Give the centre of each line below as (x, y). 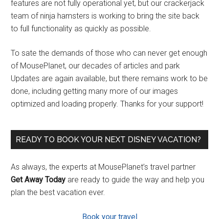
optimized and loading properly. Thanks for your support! (107, 104)
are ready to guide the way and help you (135, 180)
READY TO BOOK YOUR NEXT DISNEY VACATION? (109, 140)
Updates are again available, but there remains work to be (109, 79)
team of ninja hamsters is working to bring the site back (105, 16)
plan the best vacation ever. (58, 193)
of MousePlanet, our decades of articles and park (96, 66)
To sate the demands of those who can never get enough (109, 53)
